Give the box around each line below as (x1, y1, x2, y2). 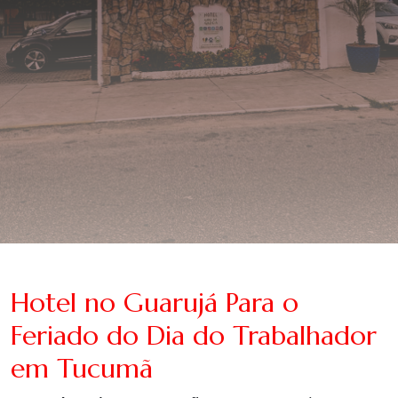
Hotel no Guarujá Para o (11, 286, 298, 320)
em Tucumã (11, 352, 153, 386)
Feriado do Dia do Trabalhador (11, 319, 377, 353)
